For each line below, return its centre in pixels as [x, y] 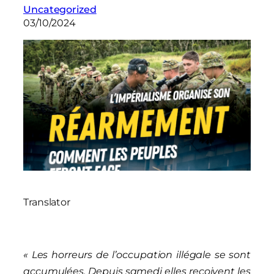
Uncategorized [60, 10]
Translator [47, 202]
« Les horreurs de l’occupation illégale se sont [137, 254]
